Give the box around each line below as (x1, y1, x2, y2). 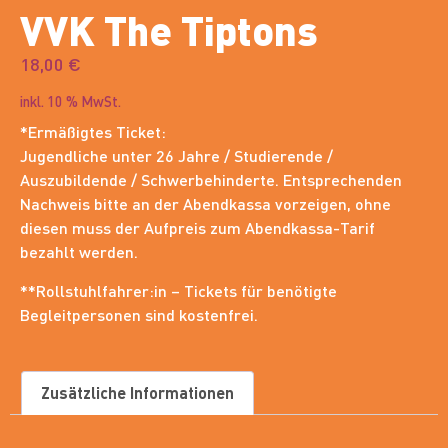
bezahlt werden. (20, 241, 138, 263)
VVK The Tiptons (20, 4, 318, 55)
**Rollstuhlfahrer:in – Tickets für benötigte (20, 279, 337, 301)
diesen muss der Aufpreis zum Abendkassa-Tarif (20, 217, 375, 239)
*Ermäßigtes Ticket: (20, 121, 166, 143)
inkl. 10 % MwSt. (20, 92, 121, 111)
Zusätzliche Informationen (41, 381, 235, 403)
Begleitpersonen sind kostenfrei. (20, 303, 258, 325)
